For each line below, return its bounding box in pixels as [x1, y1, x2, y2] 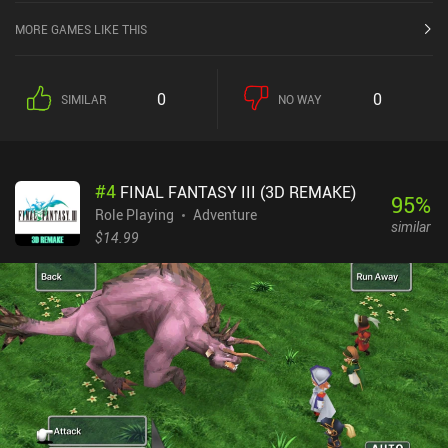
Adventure [193, 204, 257, 224]
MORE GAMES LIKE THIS [15, 20, 147, 37]
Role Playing [95, 204, 174, 224]
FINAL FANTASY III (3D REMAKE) [120, 180, 356, 203]
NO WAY [278, 90, 322, 107]
